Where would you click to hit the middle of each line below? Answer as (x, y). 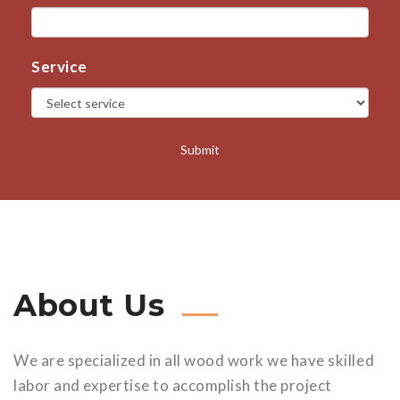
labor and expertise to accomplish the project (173, 385)
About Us (89, 305)
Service (59, 67)
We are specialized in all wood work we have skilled (194, 360)
